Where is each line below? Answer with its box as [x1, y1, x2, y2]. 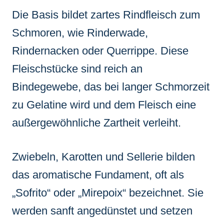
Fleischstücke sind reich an [12, 62, 142, 75]
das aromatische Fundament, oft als [12, 168, 184, 181]
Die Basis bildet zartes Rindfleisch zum [12, 8, 200, 21]
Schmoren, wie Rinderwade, [12, 26, 148, 39]
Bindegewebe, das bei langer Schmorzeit [12, 80, 209, 93]
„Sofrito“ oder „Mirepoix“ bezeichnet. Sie [12, 186, 203, 199]
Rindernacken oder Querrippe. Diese [12, 44, 188, 57]
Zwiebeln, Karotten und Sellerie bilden [12, 150, 195, 163]
